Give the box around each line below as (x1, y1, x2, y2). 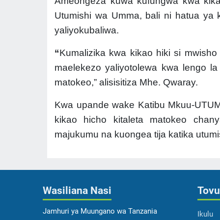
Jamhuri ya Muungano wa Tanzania (43, 207, 157, 216)
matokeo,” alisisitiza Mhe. (55, 77, 163, 88)
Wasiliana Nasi (43, 185, 111, 197)
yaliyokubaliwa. (55, 25, 119, 36)
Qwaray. (163, 77, 198, 88)
